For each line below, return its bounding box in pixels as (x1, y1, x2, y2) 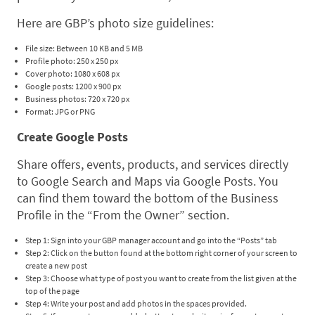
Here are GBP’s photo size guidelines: (17, 15, 214, 32)
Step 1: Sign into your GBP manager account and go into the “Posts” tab (25, 235, 277, 246)
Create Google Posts (17, 129, 128, 146)
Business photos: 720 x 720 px (25, 94, 129, 105)
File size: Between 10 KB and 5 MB (25, 43, 143, 54)
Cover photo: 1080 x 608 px (25, 68, 120, 79)
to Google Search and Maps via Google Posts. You (17, 173, 278, 190)
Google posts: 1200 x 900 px (25, 81, 121, 92)
